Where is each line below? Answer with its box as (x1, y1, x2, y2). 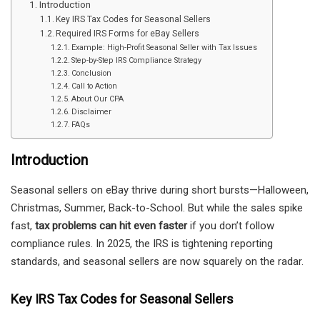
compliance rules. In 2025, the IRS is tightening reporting (11, 236, 273, 250)
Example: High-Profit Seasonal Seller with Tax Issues (71, 42, 258, 52)
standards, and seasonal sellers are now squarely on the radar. (11, 254, 304, 268)
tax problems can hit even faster (35, 219, 187, 232)
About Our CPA (71, 94, 124, 104)
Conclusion (71, 68, 112, 78)
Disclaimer (71, 106, 112, 116)
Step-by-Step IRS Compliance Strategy (71, 55, 202, 65)
